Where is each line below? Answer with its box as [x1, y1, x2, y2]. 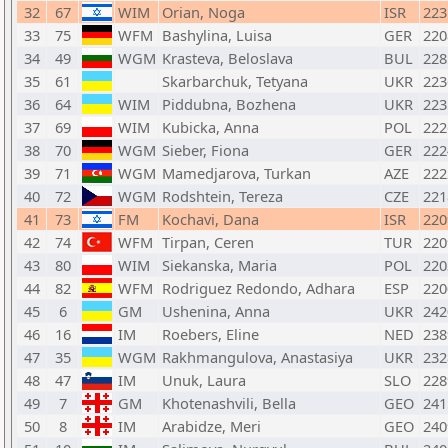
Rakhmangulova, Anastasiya [162, 347, 353, 367]
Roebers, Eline [162, 324, 259, 344]
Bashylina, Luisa [162, 25, 272, 45]
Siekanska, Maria [162, 255, 277, 275]
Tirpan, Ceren [162, 232, 254, 252]
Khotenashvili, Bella [162, 393, 296, 413]
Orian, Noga [162, 2, 245, 22]
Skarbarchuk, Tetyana [162, 71, 308, 91]
